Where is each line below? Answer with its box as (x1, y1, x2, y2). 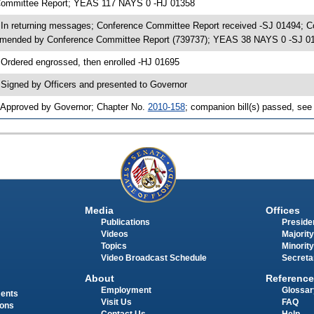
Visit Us (100, 297, 132, 306)
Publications (100, 218, 150, 227)
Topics (100, 242, 127, 251)
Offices (265, 205, 300, 217)
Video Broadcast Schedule (100, 254, 207, 263)
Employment (100, 285, 151, 294)
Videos (100, 230, 128, 239)
